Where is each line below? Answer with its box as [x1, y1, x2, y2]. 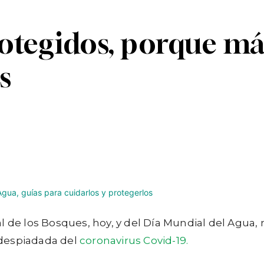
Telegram [77, 152, 111, 161]
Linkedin [3, 152, 34, 161]
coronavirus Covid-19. [80, 235, 189, 246]
